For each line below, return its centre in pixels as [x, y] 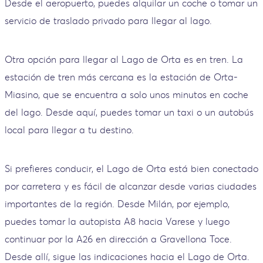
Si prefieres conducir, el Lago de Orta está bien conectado [131, 168]
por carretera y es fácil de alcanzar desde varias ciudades [131, 186]
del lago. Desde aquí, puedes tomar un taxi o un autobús [129, 112]
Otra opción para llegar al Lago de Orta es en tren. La [124, 59]
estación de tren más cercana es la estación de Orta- [121, 77]
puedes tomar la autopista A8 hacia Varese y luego [117, 221]
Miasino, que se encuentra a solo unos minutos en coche [127, 94]
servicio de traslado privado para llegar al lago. [108, 20]
